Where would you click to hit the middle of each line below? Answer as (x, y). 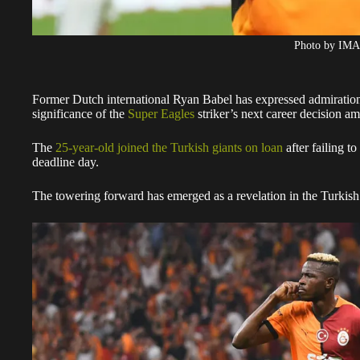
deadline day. (65, 162)
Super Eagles (161, 113)
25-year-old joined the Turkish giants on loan (169, 147)
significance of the (80, 113)
